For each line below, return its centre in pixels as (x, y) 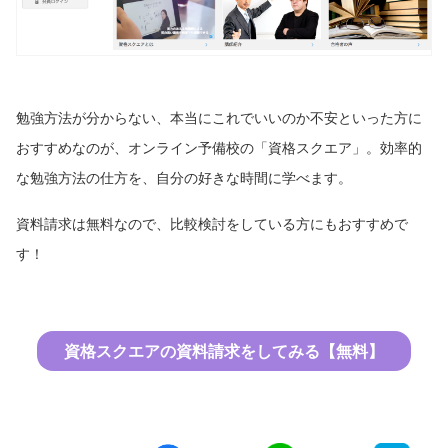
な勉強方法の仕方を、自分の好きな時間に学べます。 (184, 177)
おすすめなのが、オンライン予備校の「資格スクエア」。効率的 (219, 147)
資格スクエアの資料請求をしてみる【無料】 (223, 350)
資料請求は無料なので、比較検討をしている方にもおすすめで (212, 223)
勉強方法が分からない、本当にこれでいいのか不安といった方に (219, 117)
